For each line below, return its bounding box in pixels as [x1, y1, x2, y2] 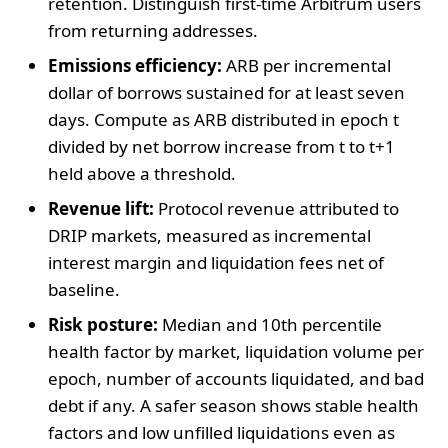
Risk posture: [48, 312, 158, 336]
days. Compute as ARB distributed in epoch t [48, 107, 399, 131]
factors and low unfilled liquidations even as [48, 420, 395, 444]
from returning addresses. [48, 18, 258, 42]
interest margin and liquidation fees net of [48, 250, 384, 274]
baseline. [48, 277, 120, 301]
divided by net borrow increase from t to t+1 [48, 134, 395, 158]
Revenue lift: [48, 196, 154, 220]
